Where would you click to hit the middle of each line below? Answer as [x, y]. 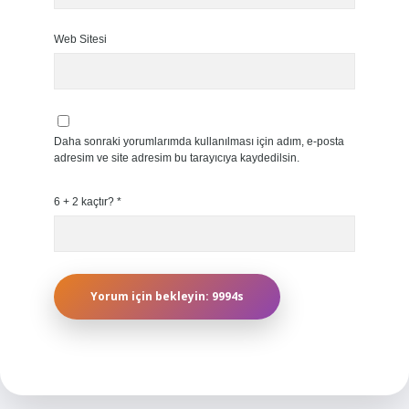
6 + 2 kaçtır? [85, 202]
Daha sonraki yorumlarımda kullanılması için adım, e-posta [199, 142]
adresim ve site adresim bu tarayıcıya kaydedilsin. [176, 158]
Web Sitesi [80, 39]
